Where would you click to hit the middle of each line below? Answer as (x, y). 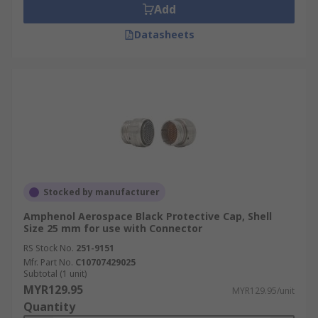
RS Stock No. (49, 248)
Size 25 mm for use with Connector (113, 228)
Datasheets (164, 34)
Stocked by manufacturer (102, 192)
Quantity (49, 307)
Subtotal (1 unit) (55, 274)
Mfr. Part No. (48, 262)
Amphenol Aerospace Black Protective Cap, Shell (148, 216)
